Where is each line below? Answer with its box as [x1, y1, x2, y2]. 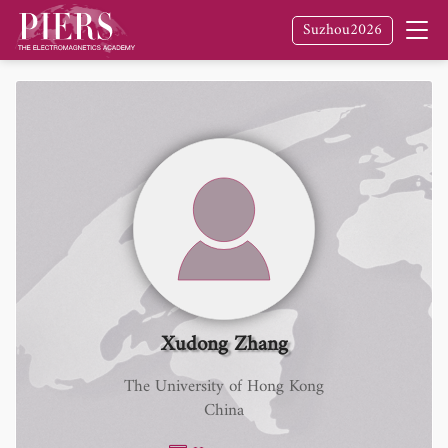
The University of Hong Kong [124, 372, 324, 402]
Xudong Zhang [160, 326, 288, 363]
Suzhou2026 [303, 16, 382, 44]
